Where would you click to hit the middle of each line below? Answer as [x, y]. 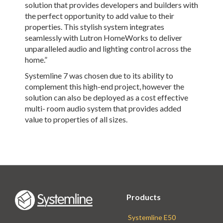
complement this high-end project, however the [105, 86]
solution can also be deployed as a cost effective [107, 97]
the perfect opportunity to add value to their [100, 15]
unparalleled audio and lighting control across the [108, 48]
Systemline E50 [152, 218]
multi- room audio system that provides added [103, 108]
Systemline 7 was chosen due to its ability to [99, 75]
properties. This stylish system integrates [95, 26]
